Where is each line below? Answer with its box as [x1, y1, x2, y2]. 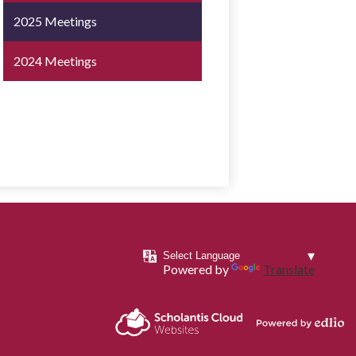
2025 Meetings [14, 14, 98, 29]
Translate [262, 261, 315, 277]
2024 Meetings [14, 53, 98, 69]
